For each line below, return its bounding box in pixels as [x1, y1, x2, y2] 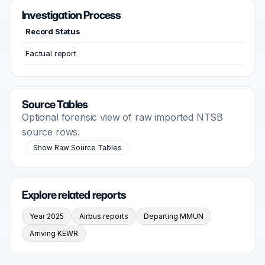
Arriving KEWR [30, 229, 78, 238]
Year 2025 [30, 212, 64, 221]
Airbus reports [79, 212, 128, 221]
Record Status [25, 27, 80, 36]
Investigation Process [22, 8, 121, 22]
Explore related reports [22, 188, 127, 202]
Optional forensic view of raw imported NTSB [22, 111, 224, 123]
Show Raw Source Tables [33, 143, 122, 152]
